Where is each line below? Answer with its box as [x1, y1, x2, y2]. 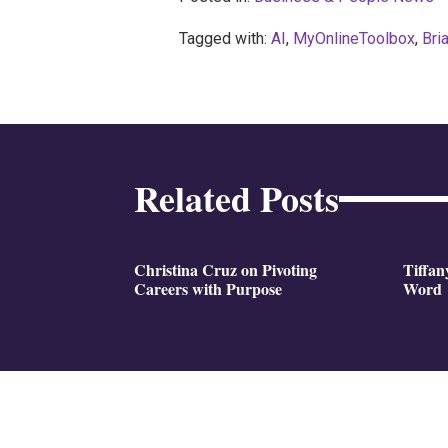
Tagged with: [178, 28, 271, 48]
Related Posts [134, 172, 340, 225]
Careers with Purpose [134, 277, 283, 301]
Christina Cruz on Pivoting [134, 258, 318, 282]
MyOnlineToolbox [292, 28, 415, 48]
